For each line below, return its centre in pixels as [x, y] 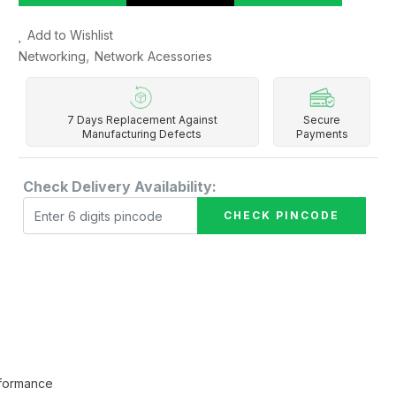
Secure [322, 120]
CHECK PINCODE [282, 215]
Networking [52, 56]
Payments [322, 134]
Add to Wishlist [70, 35]
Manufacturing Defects [142, 134]
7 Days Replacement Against [142, 120]
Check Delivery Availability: [119, 187]
